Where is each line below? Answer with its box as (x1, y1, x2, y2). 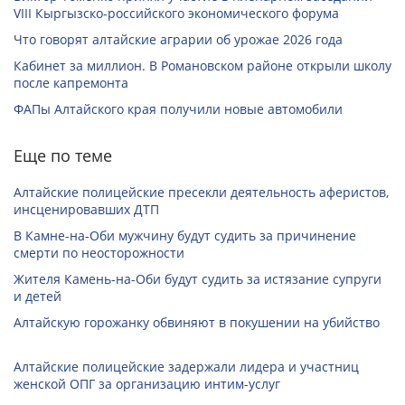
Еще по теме (14, 145, 112, 167)
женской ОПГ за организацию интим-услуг (14, 375, 280, 393)
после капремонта (14, 74, 128, 92)
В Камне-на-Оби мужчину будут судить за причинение (14, 227, 356, 245)
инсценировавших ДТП (14, 201, 159, 219)
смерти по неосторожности (14, 244, 184, 262)
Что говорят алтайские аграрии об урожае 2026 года (14, 31, 343, 49)
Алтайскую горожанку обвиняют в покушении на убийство (14, 314, 380, 332)
